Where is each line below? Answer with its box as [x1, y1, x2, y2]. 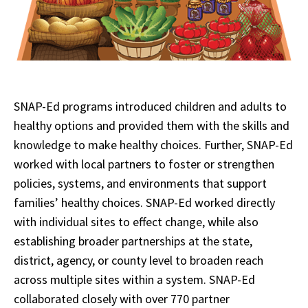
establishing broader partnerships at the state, [14, 233, 252, 249]
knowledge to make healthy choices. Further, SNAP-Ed [14, 137, 293, 153]
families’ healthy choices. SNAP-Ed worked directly [14, 195, 275, 210]
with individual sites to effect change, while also [14, 214, 258, 230]
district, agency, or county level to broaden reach [14, 252, 263, 268]
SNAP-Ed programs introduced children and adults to [14, 98, 287, 114]
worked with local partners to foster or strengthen [14, 156, 274, 172]
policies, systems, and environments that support [14, 175, 267, 191]
